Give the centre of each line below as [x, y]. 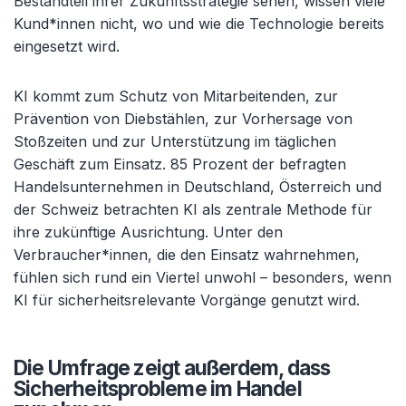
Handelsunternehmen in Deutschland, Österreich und [198, 187]
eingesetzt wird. [67, 47]
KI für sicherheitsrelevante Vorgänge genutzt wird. [187, 300]
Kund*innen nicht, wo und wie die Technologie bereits [199, 24]
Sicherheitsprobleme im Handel [158, 389]
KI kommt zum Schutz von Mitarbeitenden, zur [176, 97]
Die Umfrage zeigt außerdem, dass [172, 368]
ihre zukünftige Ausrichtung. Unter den [148, 232]
